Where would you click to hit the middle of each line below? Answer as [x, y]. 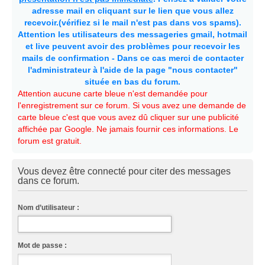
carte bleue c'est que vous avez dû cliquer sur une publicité [128, 117]
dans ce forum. [49, 180]
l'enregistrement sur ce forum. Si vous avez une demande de [132, 105]
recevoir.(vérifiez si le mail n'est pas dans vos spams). [132, 22]
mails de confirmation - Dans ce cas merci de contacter [132, 58]
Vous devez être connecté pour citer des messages [124, 171]
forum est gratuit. [50, 141]
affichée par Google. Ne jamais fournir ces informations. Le [128, 129]
